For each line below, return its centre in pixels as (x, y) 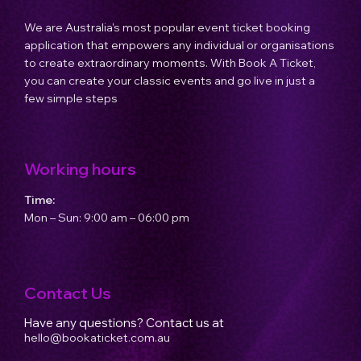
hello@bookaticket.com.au (97, 337)
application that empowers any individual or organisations (179, 45)
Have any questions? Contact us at (124, 322)
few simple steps (71, 98)
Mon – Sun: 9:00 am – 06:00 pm (107, 217)
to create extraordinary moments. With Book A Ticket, (170, 62)
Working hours (80, 168)
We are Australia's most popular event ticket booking (167, 27)
